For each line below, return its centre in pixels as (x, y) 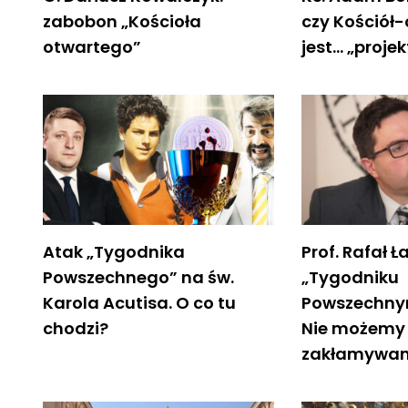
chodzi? (76, 328)
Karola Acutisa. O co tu (139, 302)
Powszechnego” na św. (138, 277)
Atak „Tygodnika (114, 251)
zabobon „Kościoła (122, 21)
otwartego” (92, 46)
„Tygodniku (351, 277)
